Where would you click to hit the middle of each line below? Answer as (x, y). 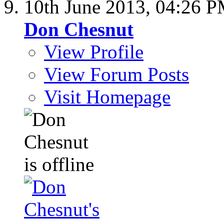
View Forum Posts (116, 74)
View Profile (94, 51)
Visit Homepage (107, 96)
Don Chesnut (79, 29)
